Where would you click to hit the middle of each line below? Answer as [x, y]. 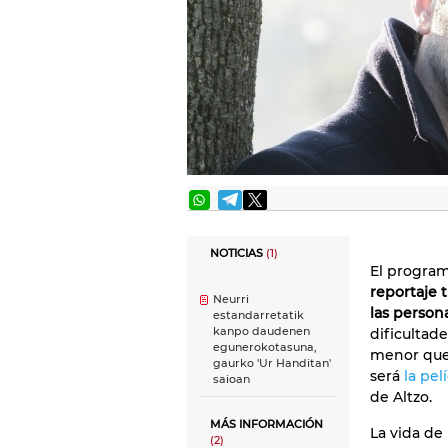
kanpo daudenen [261, 331]
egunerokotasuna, [265, 347]
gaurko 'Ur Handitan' [272, 363]
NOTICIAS [238, 253]
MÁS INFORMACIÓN [266, 424]
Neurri [231, 299]
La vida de [406, 433]
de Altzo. [401, 397]
